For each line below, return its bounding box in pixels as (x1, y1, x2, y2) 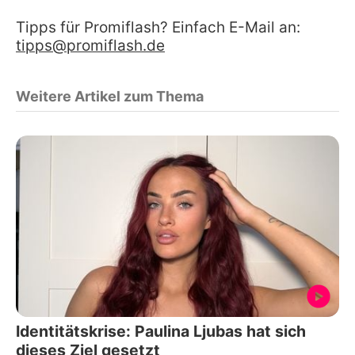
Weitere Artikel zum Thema (16, 87, 204, 105)
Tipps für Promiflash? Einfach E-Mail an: (16, 17, 300, 36)
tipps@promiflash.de (16, 36, 165, 55)
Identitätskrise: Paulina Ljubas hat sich (16, 322, 306, 342)
